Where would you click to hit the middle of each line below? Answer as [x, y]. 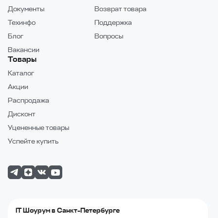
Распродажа [28, 100]
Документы [26, 9]
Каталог [21, 73]
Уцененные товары [38, 127]
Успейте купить [33, 141]
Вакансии [24, 50]
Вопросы [109, 36]
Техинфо [22, 22]
